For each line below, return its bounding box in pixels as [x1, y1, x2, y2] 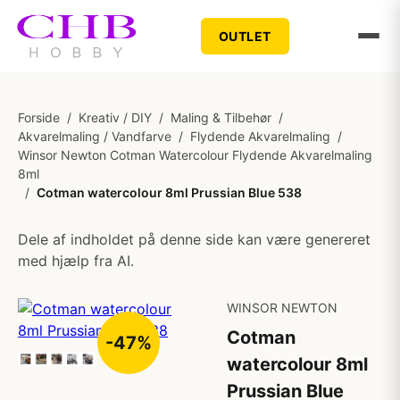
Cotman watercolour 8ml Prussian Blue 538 [37, 185, 302, 200]
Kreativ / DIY [79, 110, 152, 125]
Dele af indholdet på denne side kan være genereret [18, 230, 371, 248]
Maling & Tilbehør [171, 110, 271, 125]
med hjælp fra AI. [18, 252, 134, 270]
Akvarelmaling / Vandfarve [18, 129, 171, 144]
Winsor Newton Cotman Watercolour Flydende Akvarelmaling [18, 147, 372, 162]
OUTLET [218, 28, 271, 44]
